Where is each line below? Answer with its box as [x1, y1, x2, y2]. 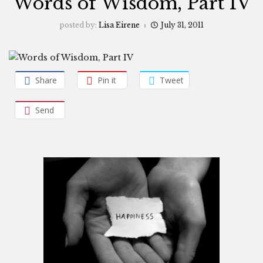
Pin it [97, 74, 116, 86]
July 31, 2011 [161, 21, 204, 29]
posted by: [59, 21, 99, 29]
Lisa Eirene [99, 21, 140, 29]
